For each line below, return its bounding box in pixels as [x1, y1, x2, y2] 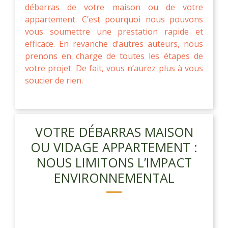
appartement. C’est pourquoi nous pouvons [25, 13, 203, 25]
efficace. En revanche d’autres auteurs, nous [25, 38, 203, 49]
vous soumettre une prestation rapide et [25, 25, 203, 37]
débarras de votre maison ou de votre [25, 1, 203, 13]
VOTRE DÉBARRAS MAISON [35, 123, 193, 140]
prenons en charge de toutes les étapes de [25, 50, 203, 62]
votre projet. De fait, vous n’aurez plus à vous [25, 62, 203, 74]
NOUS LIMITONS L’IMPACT [36, 153, 192, 171]
